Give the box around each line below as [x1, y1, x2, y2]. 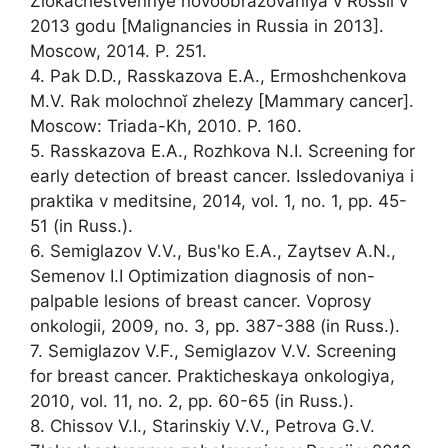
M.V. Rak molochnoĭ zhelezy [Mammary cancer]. [30, 90, 414, 111]
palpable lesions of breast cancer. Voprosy [30, 290, 371, 311]
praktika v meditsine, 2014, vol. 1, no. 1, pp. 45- [30, 190, 407, 211]
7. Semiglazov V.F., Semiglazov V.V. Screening [30, 340, 396, 361]
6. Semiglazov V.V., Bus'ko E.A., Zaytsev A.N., [30, 240, 396, 261]
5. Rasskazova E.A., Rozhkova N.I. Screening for [30, 140, 415, 161]
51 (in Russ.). [30, 215, 133, 236]
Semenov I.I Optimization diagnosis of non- [30, 265, 375, 286]
